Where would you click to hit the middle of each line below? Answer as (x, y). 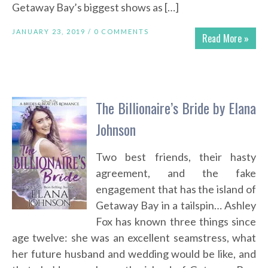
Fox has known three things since (176, 222)
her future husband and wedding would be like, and (134, 254)
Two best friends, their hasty (176, 157)
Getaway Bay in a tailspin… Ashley (176, 205)
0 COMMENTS (121, 32)
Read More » (226, 39)
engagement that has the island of (176, 189)
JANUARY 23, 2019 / (53, 32)
